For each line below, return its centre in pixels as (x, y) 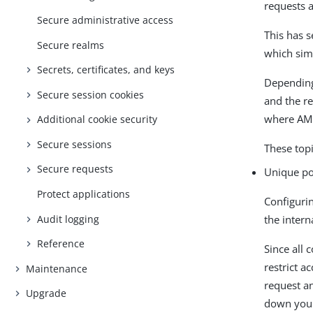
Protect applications (84, 194)
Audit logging (68, 219)
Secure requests (75, 169)
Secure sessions (75, 144)
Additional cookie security (97, 119)
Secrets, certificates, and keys (106, 70)
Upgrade (46, 293)
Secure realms (71, 45)
